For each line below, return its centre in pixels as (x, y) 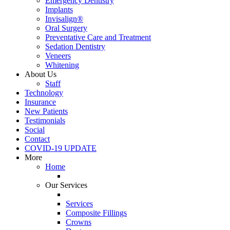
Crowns (79, 222)
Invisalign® (64, 19)
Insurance (40, 102)
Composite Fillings (96, 213)
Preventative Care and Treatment (98, 37)
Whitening (62, 65)
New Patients (46, 111)
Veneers (58, 56)
